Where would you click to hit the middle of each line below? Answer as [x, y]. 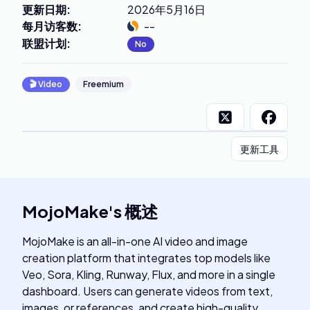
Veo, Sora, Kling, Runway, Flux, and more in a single [149, 274]
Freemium [103, 84]
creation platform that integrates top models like [146, 258]
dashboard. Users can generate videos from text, [147, 291]
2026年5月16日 [166, 9]
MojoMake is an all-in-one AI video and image [135, 241]
